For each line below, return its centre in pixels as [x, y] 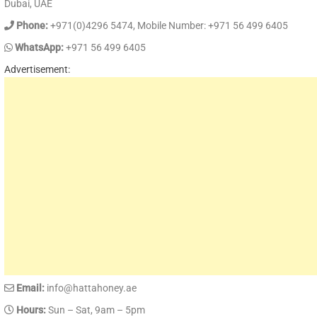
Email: [29, 288]
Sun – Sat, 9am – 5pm [96, 310]
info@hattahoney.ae [91, 288]
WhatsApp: [38, 47]
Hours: [30, 310]
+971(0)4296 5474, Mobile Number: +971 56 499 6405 [168, 25]
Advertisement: [37, 69]
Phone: [31, 25]
